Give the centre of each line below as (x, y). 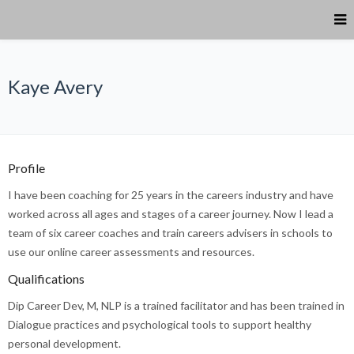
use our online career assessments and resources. (131, 252)
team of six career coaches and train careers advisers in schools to (170, 233)
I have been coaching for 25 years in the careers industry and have (171, 195)
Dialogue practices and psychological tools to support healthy (160, 324)
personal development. (64, 343)
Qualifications (46, 279)
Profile (26, 168)
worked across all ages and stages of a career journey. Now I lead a (171, 214)
